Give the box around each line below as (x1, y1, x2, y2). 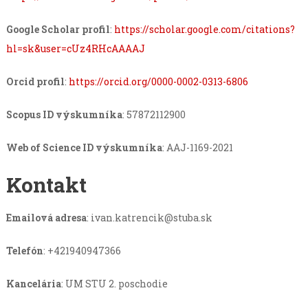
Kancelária (5, 277, 61, 291)
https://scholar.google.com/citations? (113, 23, 295, 36)
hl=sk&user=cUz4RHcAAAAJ (5, 42, 145, 56)
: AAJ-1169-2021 (162, 141, 233, 155)
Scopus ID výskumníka (5, 108, 122, 122)
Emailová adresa (5, 211, 87, 225)
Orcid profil (5, 75, 65, 89)
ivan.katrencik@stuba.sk (90, 211, 212, 225)
